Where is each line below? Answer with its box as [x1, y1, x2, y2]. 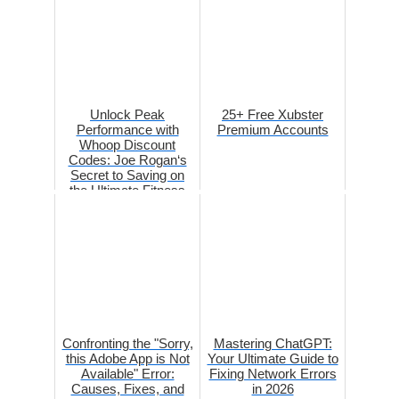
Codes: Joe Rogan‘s [68, 151, 187, 167]
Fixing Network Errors [208, 365, 337, 381]
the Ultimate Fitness [69, 182, 185, 198]
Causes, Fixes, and [70, 380, 184, 396]
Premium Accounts [216, 121, 329, 137]
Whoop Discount [79, 136, 175, 152]
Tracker [105, 197, 150, 213]
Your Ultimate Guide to [207, 350, 338, 366]
